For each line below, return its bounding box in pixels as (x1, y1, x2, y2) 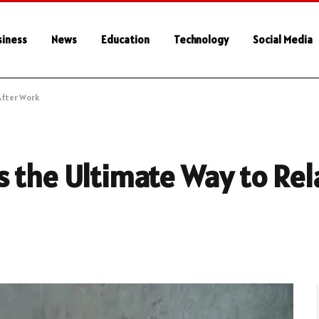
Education (101, 33, 150, 46)
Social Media (253, 33, 313, 46)
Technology (174, 33, 229, 46)
